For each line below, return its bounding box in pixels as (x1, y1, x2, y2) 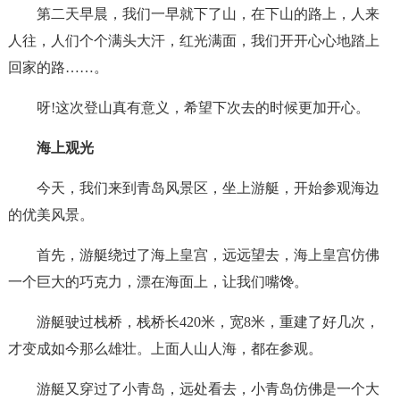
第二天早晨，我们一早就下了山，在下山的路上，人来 (36, 6, 379, 21)
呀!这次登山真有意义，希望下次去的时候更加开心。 (36, 100, 370, 115)
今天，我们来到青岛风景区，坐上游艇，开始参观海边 (36, 180, 379, 196)
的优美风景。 (7, 207, 94, 222)
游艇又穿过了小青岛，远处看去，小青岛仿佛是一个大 (36, 381, 379, 396)
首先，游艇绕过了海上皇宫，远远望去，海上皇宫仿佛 (36, 247, 379, 262)
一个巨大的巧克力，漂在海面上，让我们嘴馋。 (7, 274, 308, 289)
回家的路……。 (7, 60, 108, 75)
